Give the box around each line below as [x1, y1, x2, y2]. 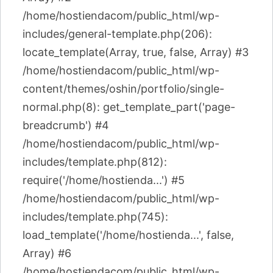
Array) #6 [23, 247, 71, 260]
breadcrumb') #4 [23, 119, 109, 132]
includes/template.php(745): [23, 210, 168, 223]
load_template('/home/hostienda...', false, [23, 229, 234, 241]
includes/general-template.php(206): [23, 27, 212, 40]
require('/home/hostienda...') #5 [23, 174, 185, 186]
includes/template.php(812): [23, 155, 167, 168]
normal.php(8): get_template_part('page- [23, 101, 235, 113]
